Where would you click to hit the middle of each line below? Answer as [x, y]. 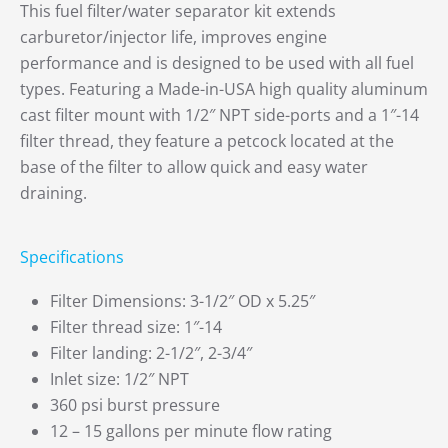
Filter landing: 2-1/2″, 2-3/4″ [151, 352]
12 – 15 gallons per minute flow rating [191, 430]
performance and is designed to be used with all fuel [217, 62]
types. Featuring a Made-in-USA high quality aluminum [224, 88]
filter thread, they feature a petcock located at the [207, 140]
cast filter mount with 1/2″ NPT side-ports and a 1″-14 [219, 114]
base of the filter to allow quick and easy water [194, 166]
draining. [53, 192]
